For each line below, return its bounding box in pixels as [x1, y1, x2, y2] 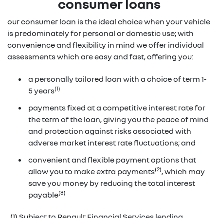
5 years [28, 85, 54, 95]
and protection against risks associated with [28, 126, 191, 136]
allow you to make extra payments [28, 166, 155, 176]
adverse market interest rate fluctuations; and [28, 137, 196, 147]
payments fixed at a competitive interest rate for [28, 102, 205, 112]
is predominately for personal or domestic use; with [7, 28, 194, 38]
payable [28, 189, 58, 200]
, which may [162, 166, 205, 176]
